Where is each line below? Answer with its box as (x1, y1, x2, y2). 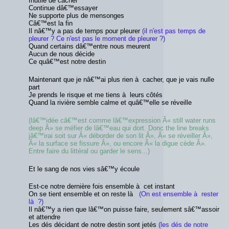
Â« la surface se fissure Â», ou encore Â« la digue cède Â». (29, 139, 207, 147)
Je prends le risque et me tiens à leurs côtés (29, 91, 163, 99)
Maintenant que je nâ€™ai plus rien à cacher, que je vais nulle (29, 76, 214, 84)
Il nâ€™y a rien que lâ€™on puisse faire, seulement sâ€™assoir (29, 205, 219, 214)
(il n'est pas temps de (142, 27, 205, 35)
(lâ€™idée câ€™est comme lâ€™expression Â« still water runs (29, 116, 216, 124)
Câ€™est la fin (29, 19, 73, 28)
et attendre (29, 213, 60, 221)
